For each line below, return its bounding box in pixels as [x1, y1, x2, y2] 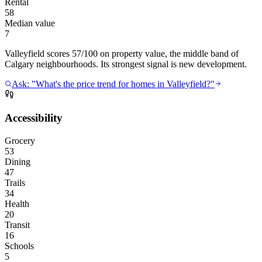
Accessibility [5, 112, 63, 125]
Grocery [5, 136, 35, 146]
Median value [5, 18, 55, 28]
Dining [5, 157, 30, 167]
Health [5, 199, 29, 209]
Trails [5, 178, 25, 188]
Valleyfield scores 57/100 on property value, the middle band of [5, 48, 239, 58]
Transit [5, 220, 30, 230]
